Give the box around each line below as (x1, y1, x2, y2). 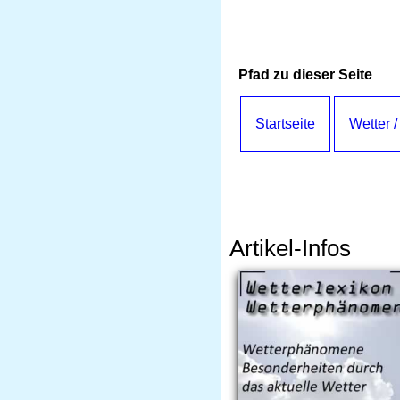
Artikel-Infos (229, 236, 351, 261)
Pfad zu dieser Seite (238, 67, 372, 82)
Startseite (255, 116, 315, 131)
